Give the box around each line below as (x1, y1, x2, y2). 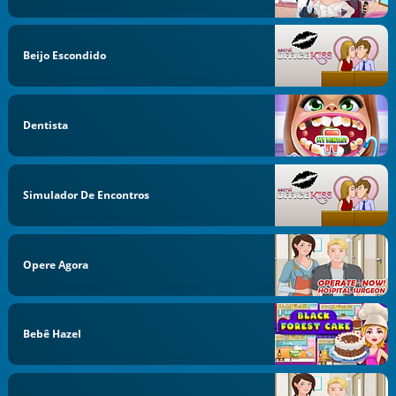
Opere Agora (23, 256, 89, 272)
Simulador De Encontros (23, 187, 150, 202)
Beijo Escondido (23, 48, 107, 64)
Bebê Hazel (23, 326, 82, 342)
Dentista (23, 118, 69, 133)
